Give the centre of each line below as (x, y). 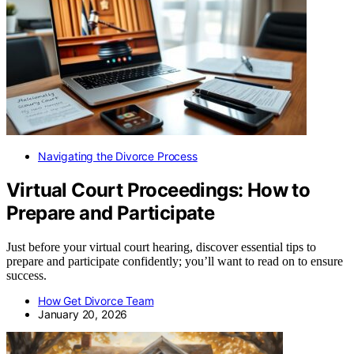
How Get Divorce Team (96, 300)
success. (26, 275)
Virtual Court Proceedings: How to (158, 190)
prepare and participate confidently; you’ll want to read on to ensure (175, 261)
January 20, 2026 (83, 314)
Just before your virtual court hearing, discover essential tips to (161, 247)
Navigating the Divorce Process (118, 156)
